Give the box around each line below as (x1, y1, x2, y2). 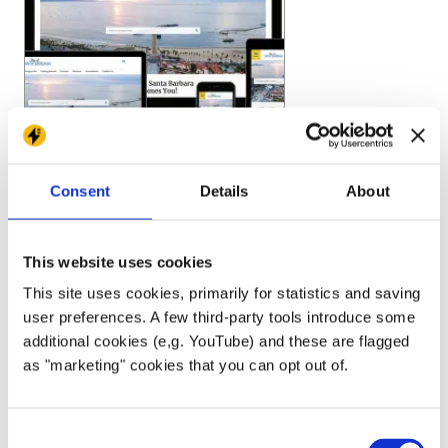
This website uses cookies (23, 253, 213, 270)
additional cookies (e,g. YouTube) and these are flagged (23, 332, 410, 350)
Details (199, 182, 249, 199)
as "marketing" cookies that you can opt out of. (23, 356, 349, 374)
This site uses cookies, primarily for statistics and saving (23, 284, 421, 302)
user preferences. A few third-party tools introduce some (23, 308, 415, 326)
